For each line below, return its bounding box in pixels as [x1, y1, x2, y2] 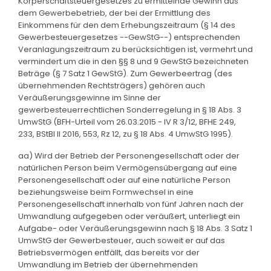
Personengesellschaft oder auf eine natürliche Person [18, 174, 230, 186]
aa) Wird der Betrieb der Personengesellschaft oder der [18, 149, 240, 162]
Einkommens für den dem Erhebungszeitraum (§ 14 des [18, 19, 235, 31]
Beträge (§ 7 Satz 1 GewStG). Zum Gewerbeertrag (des [18, 67, 232, 79]
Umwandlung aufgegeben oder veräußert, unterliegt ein [18, 210, 240, 222]
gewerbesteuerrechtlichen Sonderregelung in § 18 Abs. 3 [18, 103, 241, 116]
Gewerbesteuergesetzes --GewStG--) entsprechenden [18, 31, 240, 43]
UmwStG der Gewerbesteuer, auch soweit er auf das [18, 234, 225, 246]
